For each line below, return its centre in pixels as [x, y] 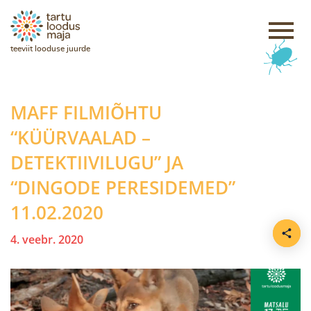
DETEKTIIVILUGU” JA [97, 162]
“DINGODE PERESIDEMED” [123, 187]
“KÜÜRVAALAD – [81, 137]
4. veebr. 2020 [47, 239]
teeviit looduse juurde [50, 48]
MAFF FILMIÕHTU [86, 112]
